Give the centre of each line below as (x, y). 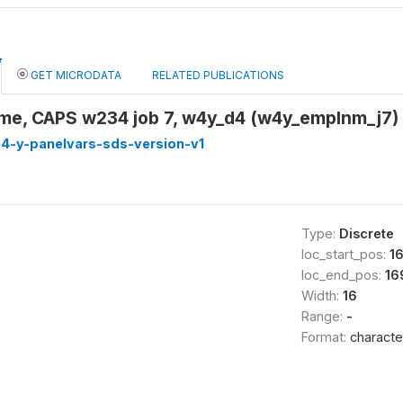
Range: (323, 316)
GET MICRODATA (75, 75)
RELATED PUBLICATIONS (218, 75)
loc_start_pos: (345, 254)
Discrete (366, 233)
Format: (325, 337)
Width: (322, 296)
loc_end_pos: (343, 275)
